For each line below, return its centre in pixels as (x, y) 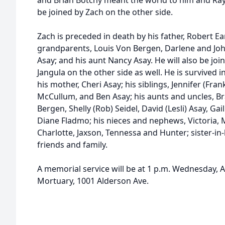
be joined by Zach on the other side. (105, 12)
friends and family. (72, 145)
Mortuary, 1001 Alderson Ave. (93, 181)
